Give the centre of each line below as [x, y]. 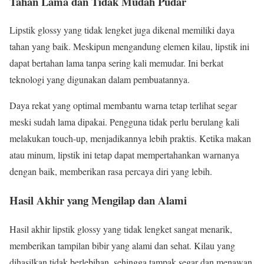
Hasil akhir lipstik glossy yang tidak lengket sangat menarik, [121, 229]
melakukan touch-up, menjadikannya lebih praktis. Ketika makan [130, 138]
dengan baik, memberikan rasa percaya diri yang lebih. [111, 171]
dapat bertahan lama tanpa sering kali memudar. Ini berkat [116, 63]
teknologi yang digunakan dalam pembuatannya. [100, 80]
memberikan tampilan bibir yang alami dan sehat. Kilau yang [122, 245]
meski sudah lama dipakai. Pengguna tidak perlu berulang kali [124, 122]
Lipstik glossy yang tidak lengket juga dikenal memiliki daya [122, 30]
